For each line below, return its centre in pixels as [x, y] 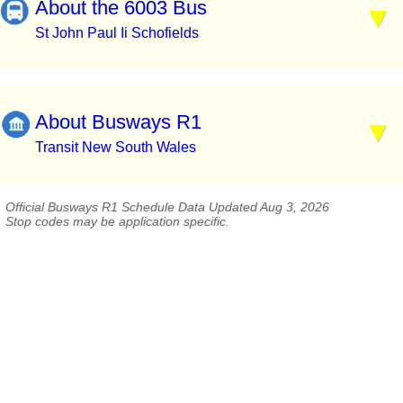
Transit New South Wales [116, 148]
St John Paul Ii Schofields [117, 32]
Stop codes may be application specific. [117, 222]
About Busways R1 [118, 122]
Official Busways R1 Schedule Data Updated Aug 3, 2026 [167, 207]
